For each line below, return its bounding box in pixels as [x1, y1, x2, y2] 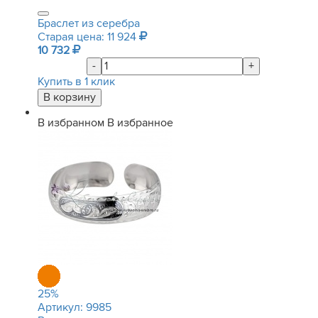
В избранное [107, 116, 173, 130]
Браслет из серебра [38, 16, 140, 31]
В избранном [38, 116, 104, 130]
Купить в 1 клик [38, 75, 115, 89]
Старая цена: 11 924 [38, 30, 139, 44]
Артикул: [38, 300, 86, 314]
